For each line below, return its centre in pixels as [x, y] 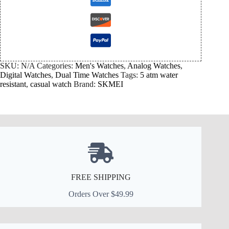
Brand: [86, 84]
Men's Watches [99, 66]
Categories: [56, 66]
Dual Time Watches [87, 75]
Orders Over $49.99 [101, 194]
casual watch [51, 84]
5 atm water [159, 75]
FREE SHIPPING [101, 177]
